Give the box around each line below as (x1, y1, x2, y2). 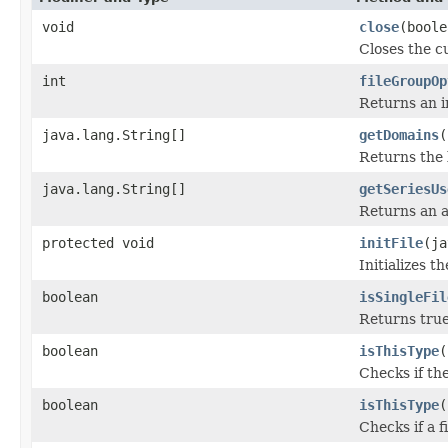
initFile (359, 234, 423, 251)
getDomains (359, 126, 439, 143)
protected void (42, 234, 154, 251)
